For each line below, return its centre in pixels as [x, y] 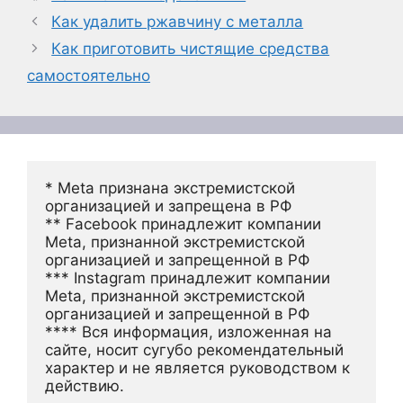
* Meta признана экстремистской [170, 188]
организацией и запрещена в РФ [168, 206]
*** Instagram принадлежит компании [188, 278]
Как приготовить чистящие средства [191, 49]
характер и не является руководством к [197, 368]
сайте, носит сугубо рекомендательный [194, 350]
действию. [85, 386]
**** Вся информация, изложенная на [188, 332]
